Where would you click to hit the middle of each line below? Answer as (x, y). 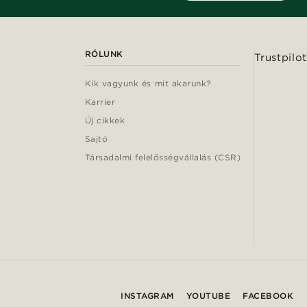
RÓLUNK (104, 54)
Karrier (100, 102)
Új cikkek (105, 121)
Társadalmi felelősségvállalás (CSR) (163, 158)
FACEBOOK (268, 296)
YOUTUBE (208, 296)
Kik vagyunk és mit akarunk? (148, 84)
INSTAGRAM (147, 296)
